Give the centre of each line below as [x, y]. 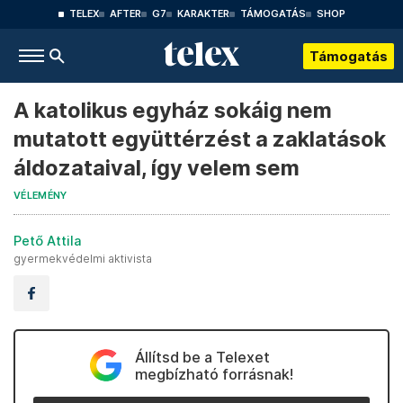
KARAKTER [203, 14]
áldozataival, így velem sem [157, 168]
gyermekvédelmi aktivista [83, 258]
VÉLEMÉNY [40, 196]
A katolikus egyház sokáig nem [173, 110]
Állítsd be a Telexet [202, 357]
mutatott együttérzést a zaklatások [200, 139]
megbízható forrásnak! [214, 374]
